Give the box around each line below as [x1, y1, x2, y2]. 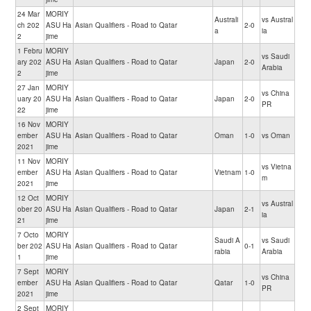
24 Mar [17, 9, 40, 19]
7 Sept [17, 267, 40, 276]
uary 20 [17, 94, 42, 103]
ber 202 [17, 241, 43, 251]
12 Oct [17, 193, 40, 203]
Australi [215, 15, 239, 24]
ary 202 [17, 57, 42, 67]
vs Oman [262, 131, 291, 140]
